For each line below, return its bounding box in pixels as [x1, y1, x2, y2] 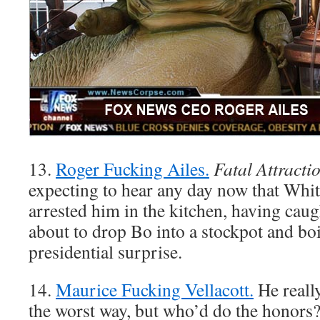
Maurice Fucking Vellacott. [56, 277, 254, 301]
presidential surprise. [29, 239, 182, 264]
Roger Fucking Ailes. [56, 156, 209, 181]
